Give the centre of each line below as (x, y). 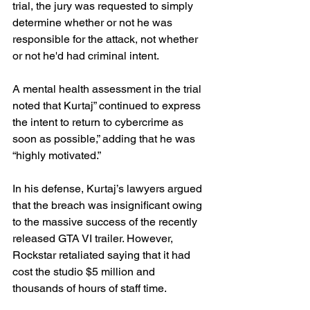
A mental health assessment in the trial (108, 89)
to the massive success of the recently (106, 221)
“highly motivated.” (57, 155)
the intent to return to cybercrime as (99, 122)
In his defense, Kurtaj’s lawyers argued (109, 188)
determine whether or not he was (94, 22)
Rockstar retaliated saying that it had (103, 255)
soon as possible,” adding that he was (105, 138)
